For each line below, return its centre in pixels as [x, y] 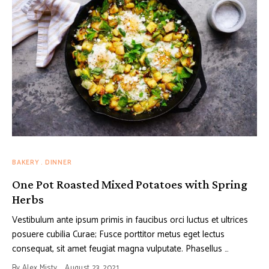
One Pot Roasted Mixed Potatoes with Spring [130, 185]
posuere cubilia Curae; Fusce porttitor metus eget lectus [118, 235]
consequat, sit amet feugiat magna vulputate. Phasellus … [120, 249]
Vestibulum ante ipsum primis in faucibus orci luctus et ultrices [130, 220]
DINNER [58, 163]
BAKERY [26, 163]
